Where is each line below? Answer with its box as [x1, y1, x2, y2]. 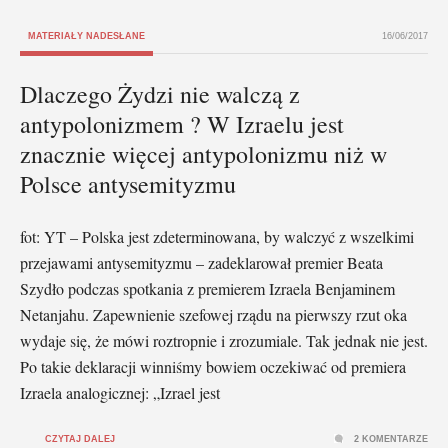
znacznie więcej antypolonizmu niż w [20, 137, 387, 170]
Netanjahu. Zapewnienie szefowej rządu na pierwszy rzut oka [20, 303, 407, 325]
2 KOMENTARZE [354, 433, 428, 444]
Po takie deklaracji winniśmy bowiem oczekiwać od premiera [20, 355, 406, 377]
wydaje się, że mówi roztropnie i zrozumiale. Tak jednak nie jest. [20, 329, 428, 351]
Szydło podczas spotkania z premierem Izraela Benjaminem [20, 277, 395, 299]
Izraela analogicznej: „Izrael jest [20, 381, 220, 403]
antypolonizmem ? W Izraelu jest [20, 107, 344, 140]
